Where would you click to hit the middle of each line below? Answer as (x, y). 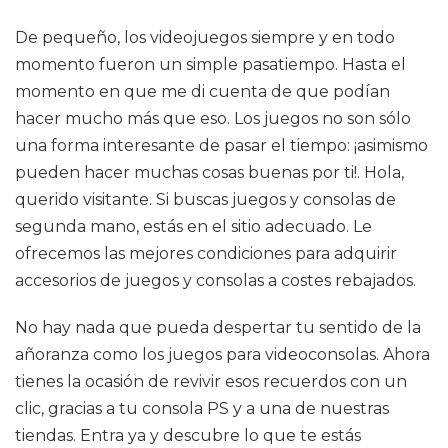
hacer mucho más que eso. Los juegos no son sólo (213, 118)
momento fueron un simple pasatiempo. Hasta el (210, 64)
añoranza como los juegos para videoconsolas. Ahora (222, 354)
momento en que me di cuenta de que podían (202, 91)
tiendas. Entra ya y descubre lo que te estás (188, 435)
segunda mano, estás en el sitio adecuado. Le (193, 226)
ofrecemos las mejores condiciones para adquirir (206, 253)
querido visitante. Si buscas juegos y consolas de (205, 199)
